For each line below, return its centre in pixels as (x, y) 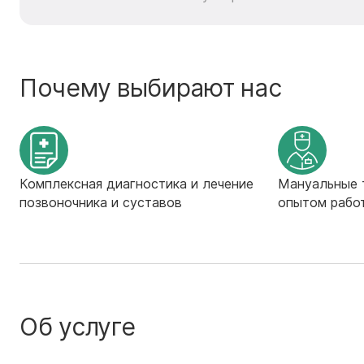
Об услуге (78, 327)
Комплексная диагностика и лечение (136, 184)
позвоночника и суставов (101, 202)
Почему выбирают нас (151, 88)
